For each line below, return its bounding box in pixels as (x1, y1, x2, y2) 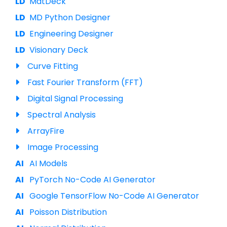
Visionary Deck (29, 44, 88, 56)
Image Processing (27, 141, 98, 153)
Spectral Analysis (27, 109, 96, 121)
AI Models (29, 158, 67, 169)
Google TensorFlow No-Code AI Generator (29, 190, 199, 202)
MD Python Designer (29, 12, 110, 23)
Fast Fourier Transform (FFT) (27, 77, 143, 88)
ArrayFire (27, 125, 64, 137)
